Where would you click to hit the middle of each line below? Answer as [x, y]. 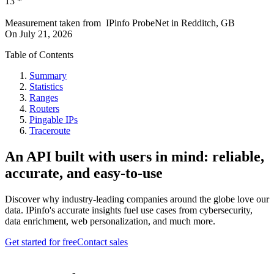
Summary [48, 76]
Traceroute [50, 131]
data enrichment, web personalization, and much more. [110, 221]
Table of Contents [39, 55]
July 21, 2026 [46, 34]
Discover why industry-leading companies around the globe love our [137, 199]
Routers [44, 109]
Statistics [46, 87]
